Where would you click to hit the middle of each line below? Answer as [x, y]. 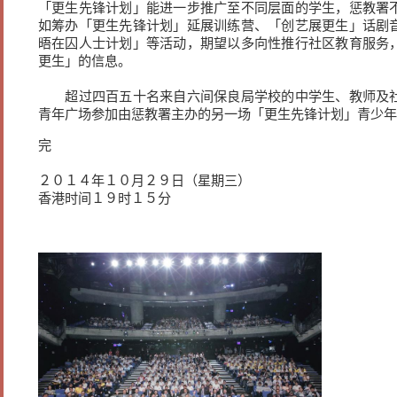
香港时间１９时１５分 [105, 198]
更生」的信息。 [85, 61]
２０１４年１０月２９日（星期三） [144, 181]
